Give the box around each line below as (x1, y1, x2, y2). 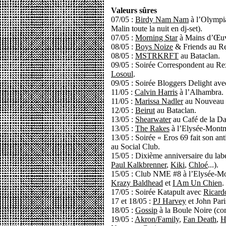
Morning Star (135, 33, 178, 42)
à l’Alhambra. (178, 88, 223, 96)
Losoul (111, 70, 133, 78)
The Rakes (135, 124, 169, 133)
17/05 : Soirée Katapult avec (111, 188, 203, 196)
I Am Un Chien (173, 179, 222, 187)
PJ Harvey (153, 197, 186, 205)
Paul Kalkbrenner (111, 160, 166, 169)
